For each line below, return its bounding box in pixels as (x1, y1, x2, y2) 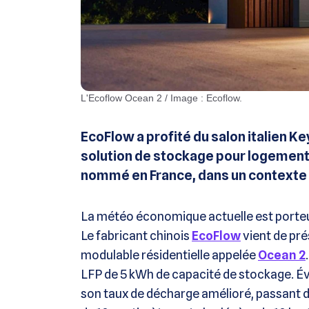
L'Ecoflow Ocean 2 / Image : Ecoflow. (88, 92, 242, 104)
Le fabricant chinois (81, 228, 192, 243)
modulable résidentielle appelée (81, 248, 258, 263)
